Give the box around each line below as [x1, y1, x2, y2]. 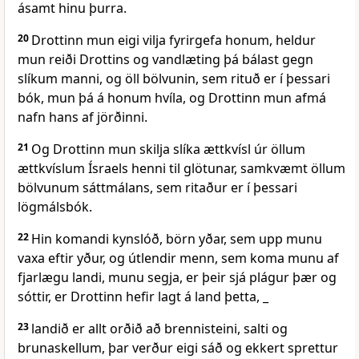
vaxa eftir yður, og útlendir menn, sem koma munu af [18, 249, 339, 268]
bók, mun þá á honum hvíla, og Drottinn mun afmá [18, 89, 326, 107]
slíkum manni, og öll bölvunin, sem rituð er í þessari [18, 70, 330, 88]
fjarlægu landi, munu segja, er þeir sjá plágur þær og [18, 268, 337, 287]
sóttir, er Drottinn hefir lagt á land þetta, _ [18, 288, 268, 306]
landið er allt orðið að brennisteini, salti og [31, 320, 288, 338]
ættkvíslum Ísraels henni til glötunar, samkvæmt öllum [18, 159, 345, 178]
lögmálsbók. [18, 198, 92, 216]
